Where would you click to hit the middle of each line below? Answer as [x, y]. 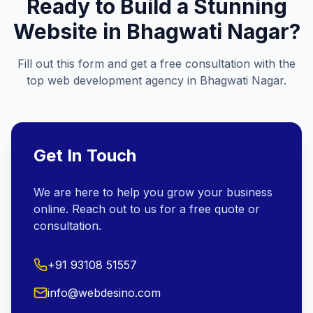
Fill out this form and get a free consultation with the [156, 64]
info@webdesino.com [104, 293]
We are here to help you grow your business [153, 192]
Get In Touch [85, 155]
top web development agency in [113, 80]
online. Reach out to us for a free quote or [147, 209]
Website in [70, 31]
